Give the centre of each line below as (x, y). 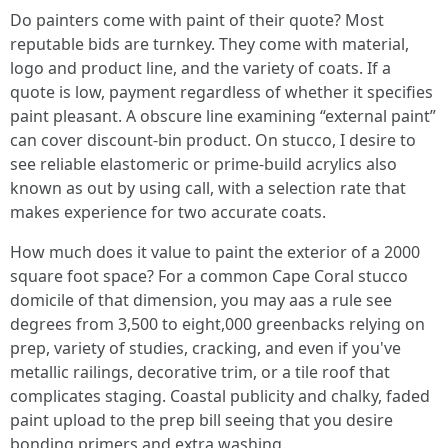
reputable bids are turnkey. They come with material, (209, 44)
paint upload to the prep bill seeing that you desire (201, 420)
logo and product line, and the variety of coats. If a (200, 68)
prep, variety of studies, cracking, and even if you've (205, 348)
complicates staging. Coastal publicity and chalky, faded (220, 396)
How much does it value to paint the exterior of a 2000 (215, 252)
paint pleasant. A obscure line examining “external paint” (223, 116)
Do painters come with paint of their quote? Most (197, 20)
